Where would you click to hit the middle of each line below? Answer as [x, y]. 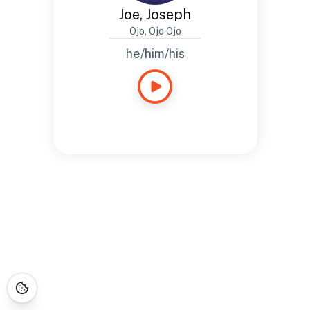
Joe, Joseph [155, 15]
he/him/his [155, 54]
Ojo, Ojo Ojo [155, 31]
